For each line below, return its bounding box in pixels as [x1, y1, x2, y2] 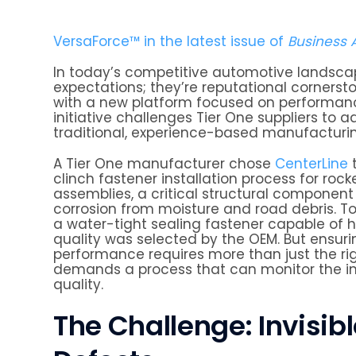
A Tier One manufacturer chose [53, 154, 275, 173]
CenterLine [275, 154, 348, 173]
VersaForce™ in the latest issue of [53, 32, 288, 51]
